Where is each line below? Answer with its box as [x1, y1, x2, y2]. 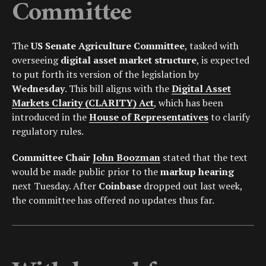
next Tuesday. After [12, 179, 99, 193]
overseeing [12, 53, 61, 67]
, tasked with [185, 39, 239, 53]
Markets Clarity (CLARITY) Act [12, 96, 154, 110]
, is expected [197, 53, 249, 67]
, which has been [154, 96, 223, 110]
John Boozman [93, 151, 160, 164]
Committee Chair [12, 151, 93, 164]
